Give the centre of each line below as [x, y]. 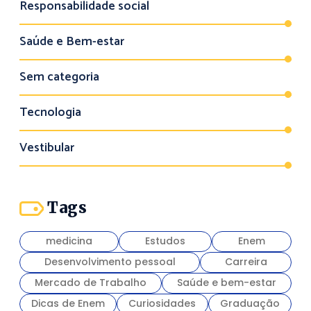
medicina [69, 241]
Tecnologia [50, 112]
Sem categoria [59, 77]
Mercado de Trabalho [91, 283]
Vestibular [47, 148]
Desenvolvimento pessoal [110, 262]
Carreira [246, 262]
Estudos [165, 241]
